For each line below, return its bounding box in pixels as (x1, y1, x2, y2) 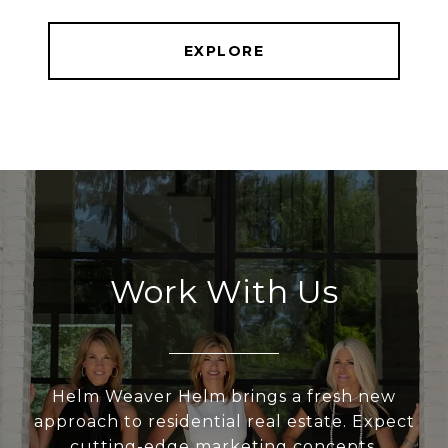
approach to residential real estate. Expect (33, 412, 415, 432)
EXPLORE (183, 42, 265, 61)
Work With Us (109, 272, 339, 312)
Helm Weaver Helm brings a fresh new (52, 387, 396, 407)
